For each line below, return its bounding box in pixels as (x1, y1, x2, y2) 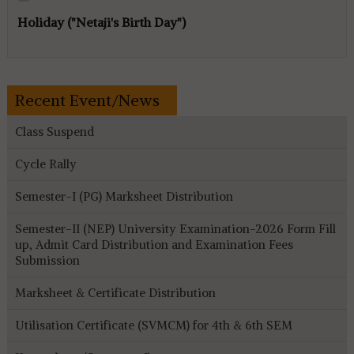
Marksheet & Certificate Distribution (14, 284, 216, 300)
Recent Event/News (14, 89, 160, 110)
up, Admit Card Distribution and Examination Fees (14, 236, 293, 252)
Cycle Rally (14, 156, 77, 171)
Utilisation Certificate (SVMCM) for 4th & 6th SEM (14, 317, 292, 333)
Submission (14, 252, 80, 268)
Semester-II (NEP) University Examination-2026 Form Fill (14, 220, 336, 236)
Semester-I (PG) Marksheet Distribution (14, 188, 233, 204)
